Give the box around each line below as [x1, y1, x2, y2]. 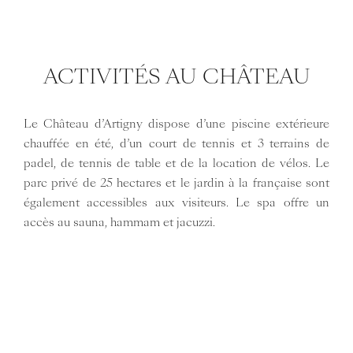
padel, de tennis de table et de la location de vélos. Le [23, 154, 330, 171]
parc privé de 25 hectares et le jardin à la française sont [23, 174, 330, 191]
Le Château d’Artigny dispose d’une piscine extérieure [23, 115, 330, 132]
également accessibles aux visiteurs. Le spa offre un [23, 194, 330, 210]
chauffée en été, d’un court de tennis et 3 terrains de [23, 135, 330, 151]
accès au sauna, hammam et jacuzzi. [23, 214, 215, 230]
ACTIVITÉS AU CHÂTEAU [43, 61, 310, 91]
